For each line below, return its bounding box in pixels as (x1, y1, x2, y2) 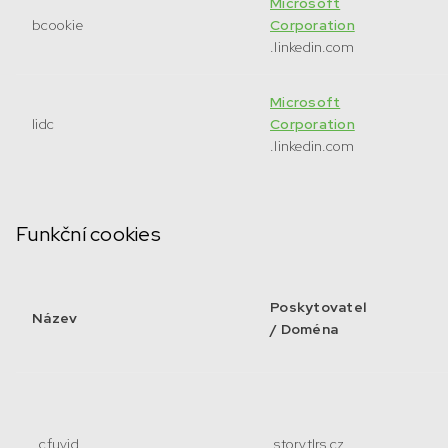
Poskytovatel (270, 298, 366, 316)
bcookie (32, 16, 83, 34)
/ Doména (270, 320, 338, 338)
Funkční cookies (16, 221, 161, 247)
